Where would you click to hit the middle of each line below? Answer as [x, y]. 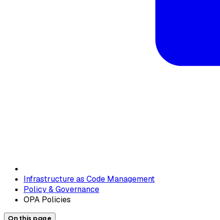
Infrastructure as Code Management [89, 179]
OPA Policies [47, 199]
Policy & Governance [61, 189]
